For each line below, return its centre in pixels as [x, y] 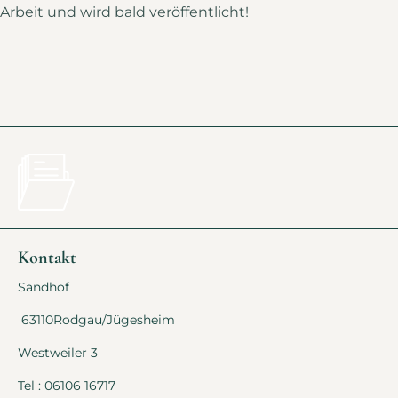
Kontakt [47, 258]
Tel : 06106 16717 [67, 386]
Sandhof [44, 287]
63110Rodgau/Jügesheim [98, 320]
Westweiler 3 [74, 353]
